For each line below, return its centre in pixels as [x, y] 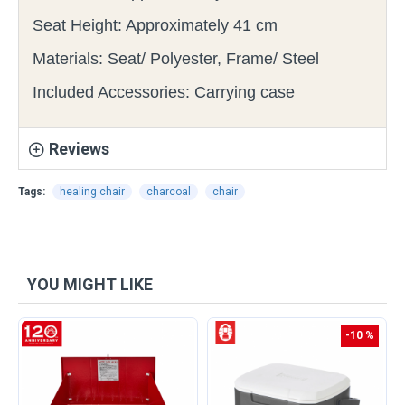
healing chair [92, 192]
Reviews [79, 149]
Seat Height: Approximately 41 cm [155, 26]
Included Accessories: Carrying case [164, 93]
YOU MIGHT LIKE [90, 285]
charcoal [169, 192]
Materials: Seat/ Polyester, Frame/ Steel [176, 59]
